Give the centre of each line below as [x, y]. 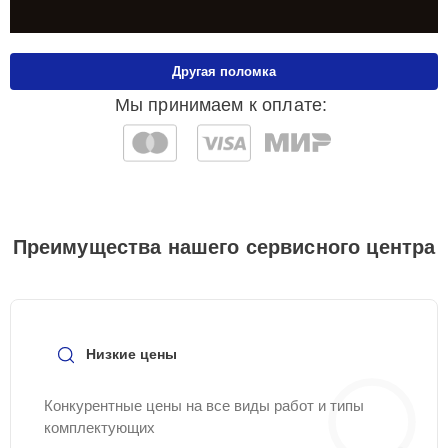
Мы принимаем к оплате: [221, 105]
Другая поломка [224, 71]
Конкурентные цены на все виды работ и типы [204, 405]
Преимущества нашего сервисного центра [224, 247]
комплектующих [99, 427]
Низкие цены [131, 354]
